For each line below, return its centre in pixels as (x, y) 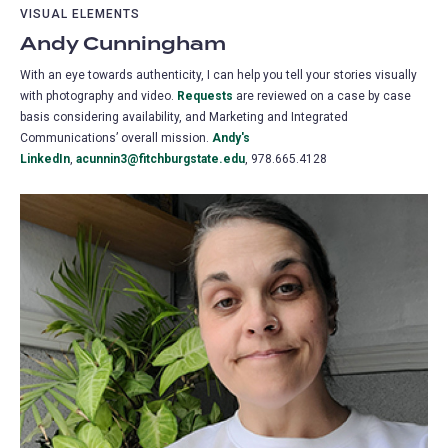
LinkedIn (45, 159)
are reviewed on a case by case (322, 96)
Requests (205, 96)
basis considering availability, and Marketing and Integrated (184, 117)
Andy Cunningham (123, 44)
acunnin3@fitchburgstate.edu (160, 159)
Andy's (231, 138)
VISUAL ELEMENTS (80, 13)
